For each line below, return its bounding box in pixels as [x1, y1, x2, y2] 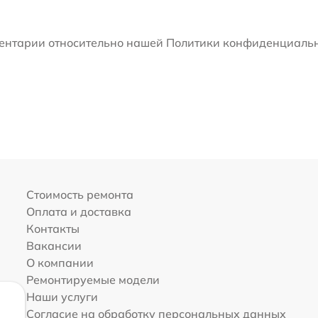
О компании [26, 256, 94, 270]
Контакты [26, 221, 79, 236]
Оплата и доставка [26, 204, 131, 219]
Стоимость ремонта [26, 187, 133, 202]
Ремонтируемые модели [26, 273, 160, 287]
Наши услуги [26, 290, 98, 304]
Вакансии [26, 238, 82, 253]
